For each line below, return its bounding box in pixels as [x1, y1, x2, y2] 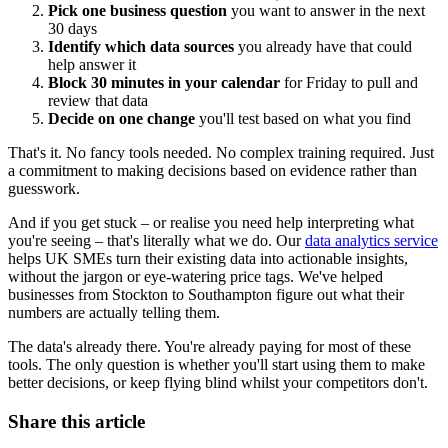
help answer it [48, 56, 136, 74]
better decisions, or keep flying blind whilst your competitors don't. [8, 374, 428, 392]
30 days [48, 20, 97, 38]
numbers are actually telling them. [8, 304, 220, 322]
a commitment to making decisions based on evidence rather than [8, 162, 417, 180]
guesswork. [8, 180, 80, 198]
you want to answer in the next [227, 2, 425, 20]
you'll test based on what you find [195, 110, 411, 128]
